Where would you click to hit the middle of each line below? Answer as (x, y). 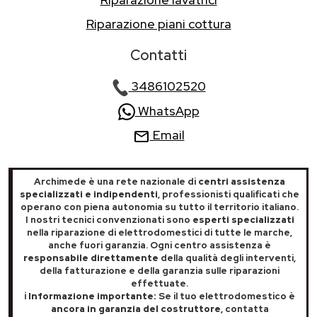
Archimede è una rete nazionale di (116, 181)
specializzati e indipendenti (89, 194)
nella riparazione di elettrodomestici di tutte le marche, (160, 232)
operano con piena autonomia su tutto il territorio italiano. (160, 207)
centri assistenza (242, 181)
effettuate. (160, 283)
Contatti (158, 56)
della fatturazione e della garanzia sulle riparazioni (160, 270)
